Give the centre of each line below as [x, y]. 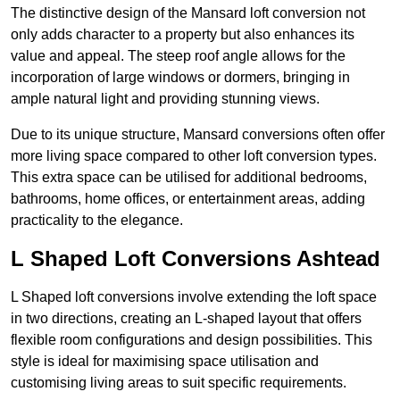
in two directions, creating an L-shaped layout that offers [186, 319]
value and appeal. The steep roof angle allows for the [178, 56]
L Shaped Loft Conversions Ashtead [196, 259]
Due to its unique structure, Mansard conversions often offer [198, 135]
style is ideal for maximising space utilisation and [165, 362]
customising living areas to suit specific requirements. [179, 383]
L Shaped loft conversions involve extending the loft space [194, 297]
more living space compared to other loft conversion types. [194, 156]
